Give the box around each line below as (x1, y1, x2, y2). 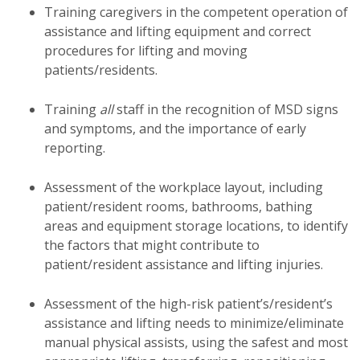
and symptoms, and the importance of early (44, 120, 306, 137)
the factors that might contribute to (44, 236, 260, 254)
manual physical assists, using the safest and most (44, 333, 348, 351)
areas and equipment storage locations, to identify (44, 217, 348, 235)
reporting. (44, 139, 105, 157)
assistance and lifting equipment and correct (44, 22, 311, 40)
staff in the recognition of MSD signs (113, 100, 338, 118)
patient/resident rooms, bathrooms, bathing (44, 198, 313, 215)
